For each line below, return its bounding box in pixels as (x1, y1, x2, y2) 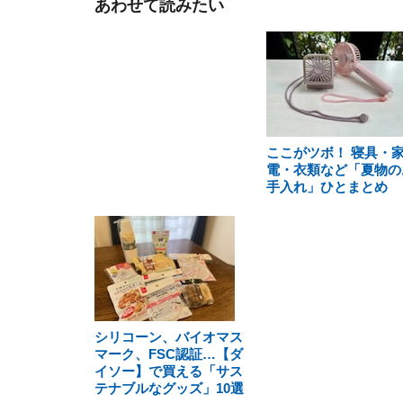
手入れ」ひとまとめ (265, 179, 388, 194)
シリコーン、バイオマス (94, 329, 243, 345)
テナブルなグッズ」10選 (94, 381, 244, 396)
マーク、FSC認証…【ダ (94, 346, 243, 362)
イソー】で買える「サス (94, 363, 243, 379)
